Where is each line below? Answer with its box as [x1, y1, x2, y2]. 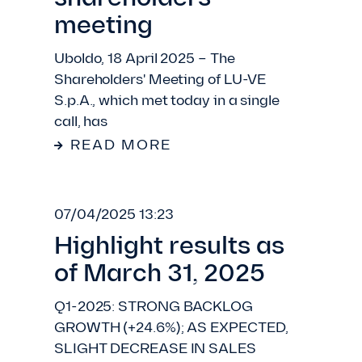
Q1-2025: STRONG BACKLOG [54, 300, 253, 315]
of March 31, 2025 [54, 263, 265, 288]
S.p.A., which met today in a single [54, 94, 280, 109]
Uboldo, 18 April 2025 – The [54, 52, 235, 67]
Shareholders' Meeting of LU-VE [54, 73, 267, 88]
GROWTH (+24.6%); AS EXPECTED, [54, 321, 289, 336]
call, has [54, 115, 108, 130]
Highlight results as [54, 235, 284, 260]
